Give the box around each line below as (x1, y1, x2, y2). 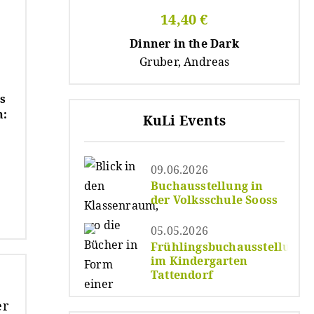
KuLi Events (142, 111, 226, 130)
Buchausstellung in (151, 177, 264, 193)
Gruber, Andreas (139, 53, 230, 69)
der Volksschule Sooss (151, 191, 278, 207)
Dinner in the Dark (130, 35, 239, 51)
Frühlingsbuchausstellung (151, 238, 305, 254)
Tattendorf (151, 266, 213, 282)
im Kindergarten (151, 252, 247, 268)
